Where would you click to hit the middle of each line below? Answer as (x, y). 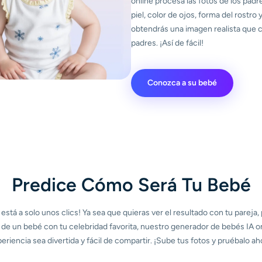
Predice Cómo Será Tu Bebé (131, 185)
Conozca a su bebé (182, 82)
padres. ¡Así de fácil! (167, 43)
